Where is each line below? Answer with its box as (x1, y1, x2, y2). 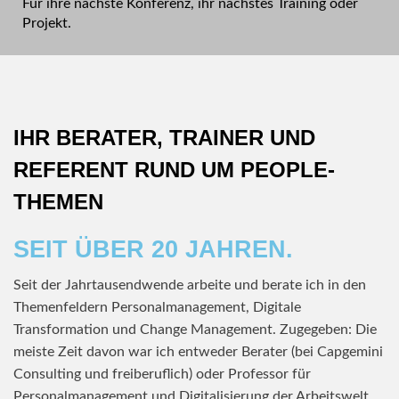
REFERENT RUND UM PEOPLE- (13, 158, 335, 182)
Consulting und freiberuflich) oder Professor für (13, 367, 311, 381)
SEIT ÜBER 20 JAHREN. (13, 236, 293, 263)
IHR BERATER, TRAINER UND (13, 126, 315, 150)
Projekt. (22, 16, 71, 30)
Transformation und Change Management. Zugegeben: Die (13, 322, 377, 337)
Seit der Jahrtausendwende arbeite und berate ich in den (13, 278, 366, 292)
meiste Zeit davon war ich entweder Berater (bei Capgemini (13, 345, 383, 359)
